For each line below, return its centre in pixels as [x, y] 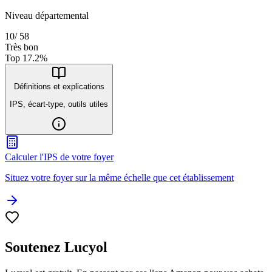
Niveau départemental [47, 16]
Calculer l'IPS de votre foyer [59, 157]
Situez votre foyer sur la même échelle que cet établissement [119, 178]
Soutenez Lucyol [56, 247]
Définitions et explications [59, 87]
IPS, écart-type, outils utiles [59, 104]
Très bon [22, 47]
